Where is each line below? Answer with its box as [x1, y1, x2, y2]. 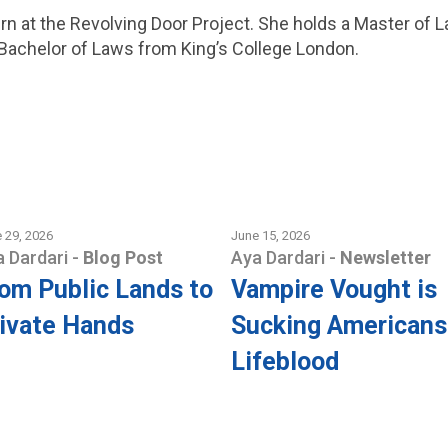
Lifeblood [230, 347, 339, 376]
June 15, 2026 [230, 228, 310, 243]
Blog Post [82, 247, 163, 268]
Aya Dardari [230, 247, 329, 268]
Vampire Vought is [230, 275, 437, 304]
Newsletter [339, 247, 431, 268]
